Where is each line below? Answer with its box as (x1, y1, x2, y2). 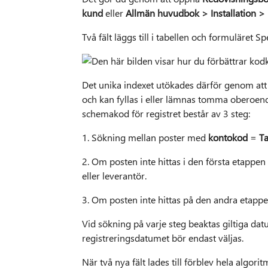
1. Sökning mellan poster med (81, 131, 208, 144)
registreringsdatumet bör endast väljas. (81, 232, 243, 245)
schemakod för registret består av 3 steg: (81, 107, 250, 120)
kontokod (208, 131, 250, 144)
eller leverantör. (81, 169, 147, 182)
